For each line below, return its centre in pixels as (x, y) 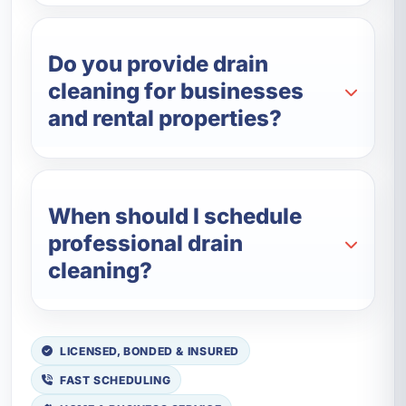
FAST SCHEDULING (116, 380)
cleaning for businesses (176, 92)
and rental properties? (165, 119)
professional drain (146, 244)
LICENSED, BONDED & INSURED (150, 351)
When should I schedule (175, 217)
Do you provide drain (159, 64)
